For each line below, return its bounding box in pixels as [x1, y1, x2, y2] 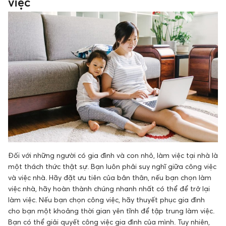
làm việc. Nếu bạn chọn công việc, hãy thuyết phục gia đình [8, 195, 205, 204]
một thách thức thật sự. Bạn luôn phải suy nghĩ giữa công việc [8, 162, 216, 171]
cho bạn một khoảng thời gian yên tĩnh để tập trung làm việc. [8, 206, 214, 215]
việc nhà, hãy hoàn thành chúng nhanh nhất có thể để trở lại [8, 184, 210, 193]
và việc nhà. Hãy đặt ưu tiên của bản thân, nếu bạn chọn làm [8, 173, 211, 182]
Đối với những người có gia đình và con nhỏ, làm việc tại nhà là [8, 151, 218, 160]
